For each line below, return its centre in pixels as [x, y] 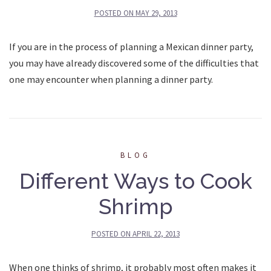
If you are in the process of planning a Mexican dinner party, [131, 46]
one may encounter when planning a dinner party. [111, 79]
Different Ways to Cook [135, 181]
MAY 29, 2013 [156, 13]
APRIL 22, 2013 [156, 233]
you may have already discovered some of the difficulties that [134, 63]
